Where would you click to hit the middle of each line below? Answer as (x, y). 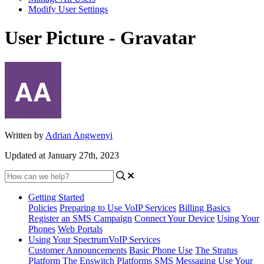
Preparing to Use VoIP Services (118, 207)
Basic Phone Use (161, 250)
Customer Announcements (77, 250)
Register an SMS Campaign (80, 218)
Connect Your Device (174, 218)
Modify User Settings (68, 9)
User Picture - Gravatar (100, 38)
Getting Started (56, 197)
